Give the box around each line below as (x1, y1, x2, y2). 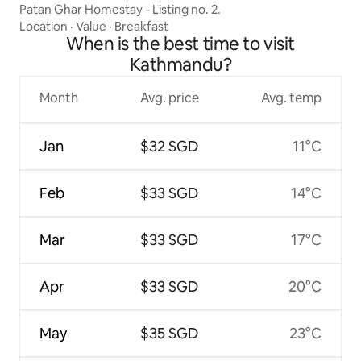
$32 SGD (140, 137, 199, 156)
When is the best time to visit (66, 32, 295, 56)
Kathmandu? (129, 53, 232, 77)
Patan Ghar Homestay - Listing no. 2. (19, 2, 221, 18)
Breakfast (114, 19, 168, 35)
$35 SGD (140, 324, 199, 343)
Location (19, 19, 68, 35)
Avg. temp (260, 89, 322, 107)
